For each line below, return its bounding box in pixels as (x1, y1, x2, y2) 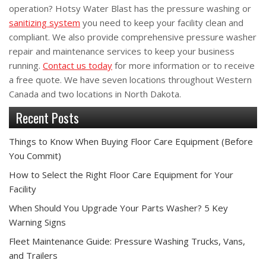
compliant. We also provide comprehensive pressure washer (9, 30, 256, 43)
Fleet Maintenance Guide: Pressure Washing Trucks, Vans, (9, 235, 245, 247)
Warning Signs (9, 216, 66, 228)
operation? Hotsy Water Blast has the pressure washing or (9, 2, 251, 14)
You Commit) (9, 149, 61, 161)
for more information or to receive (112, 59, 255, 71)
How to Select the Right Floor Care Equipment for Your (9, 168, 233, 180)
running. (9, 59, 43, 71)
